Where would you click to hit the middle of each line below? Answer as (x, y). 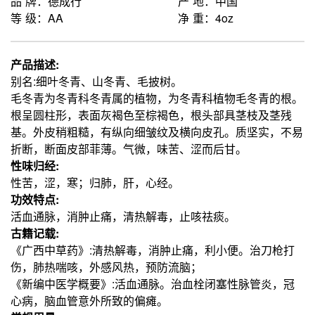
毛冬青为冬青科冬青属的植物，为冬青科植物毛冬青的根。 (157, 98)
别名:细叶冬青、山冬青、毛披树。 (96, 81)
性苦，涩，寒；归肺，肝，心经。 (95, 182)
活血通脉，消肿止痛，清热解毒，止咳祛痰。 (123, 216)
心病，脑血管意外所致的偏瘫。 (89, 301)
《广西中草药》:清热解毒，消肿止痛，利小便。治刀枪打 (153, 250)
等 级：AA (37, 18)
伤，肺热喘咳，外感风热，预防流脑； (106, 267)
